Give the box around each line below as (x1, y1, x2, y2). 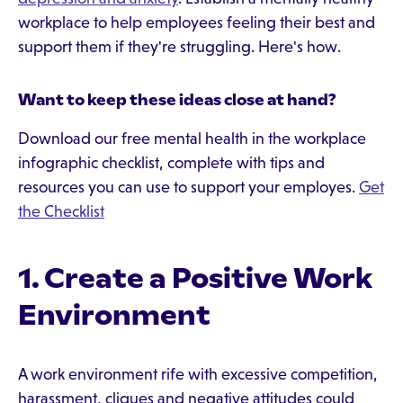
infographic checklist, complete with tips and (18, 154, 325, 172)
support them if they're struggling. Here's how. (18, 38, 341, 56)
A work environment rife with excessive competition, (18, 365, 378, 383)
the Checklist (18, 202, 104, 220)
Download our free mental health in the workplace (18, 130, 366, 148)
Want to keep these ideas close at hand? (18, 90, 336, 110)
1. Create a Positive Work (18, 261, 372, 295)
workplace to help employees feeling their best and (18, 13, 375, 31)
